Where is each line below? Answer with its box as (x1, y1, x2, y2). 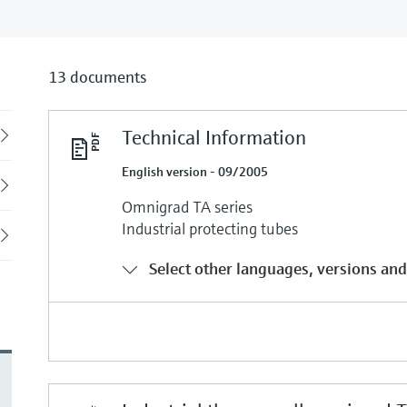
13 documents (48, 65, 147, 87)
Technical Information (122, 124, 307, 150)
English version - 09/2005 (122, 163, 269, 180)
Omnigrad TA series (122, 195, 253, 217)
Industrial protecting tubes (122, 217, 299, 239)
